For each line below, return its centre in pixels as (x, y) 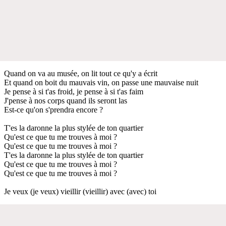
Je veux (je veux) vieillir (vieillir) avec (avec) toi (80, 191)
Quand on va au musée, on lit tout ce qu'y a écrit (81, 73)
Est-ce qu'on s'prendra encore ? (53, 109)
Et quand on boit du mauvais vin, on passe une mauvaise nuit (101, 82)
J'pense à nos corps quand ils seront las (66, 100)
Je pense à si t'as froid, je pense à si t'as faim (74, 91)
